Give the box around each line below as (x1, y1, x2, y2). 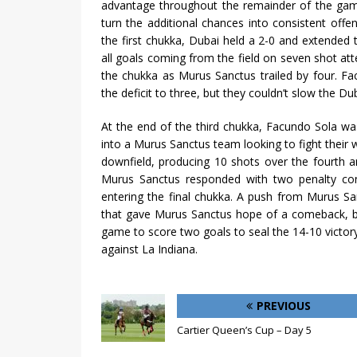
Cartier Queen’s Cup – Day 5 (177, 323, 312, 338)
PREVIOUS (256, 298, 311, 314)
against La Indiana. (101, 241, 201, 257)
